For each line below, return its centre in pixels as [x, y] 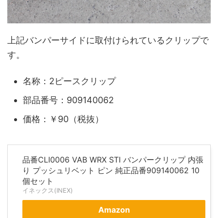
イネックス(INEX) [48, 190]
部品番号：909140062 [68, 100]
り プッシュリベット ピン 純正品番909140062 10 [111, 170]
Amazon [114, 209]
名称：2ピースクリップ [69, 81]
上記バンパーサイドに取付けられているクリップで [108, 40]
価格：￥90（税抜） [63, 119]
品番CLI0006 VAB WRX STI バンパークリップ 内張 [113, 159]
